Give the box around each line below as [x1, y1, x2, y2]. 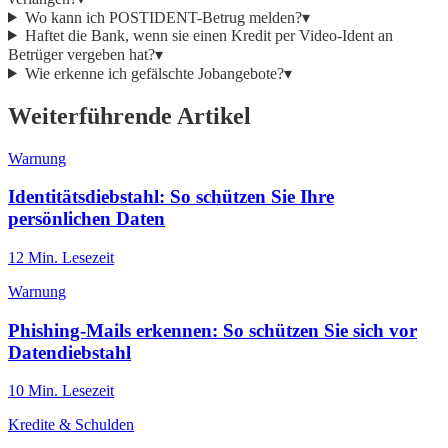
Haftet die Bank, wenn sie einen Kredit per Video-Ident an [24, 26, 393, 44]
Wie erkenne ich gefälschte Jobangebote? [24, 64, 284, 82]
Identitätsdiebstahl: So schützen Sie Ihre [8, 186, 334, 208]
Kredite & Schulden [8, 416, 134, 434]
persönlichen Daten [8, 208, 165, 230]
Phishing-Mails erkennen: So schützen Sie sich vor [8, 319, 417, 341]
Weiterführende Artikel [8, 102, 251, 129]
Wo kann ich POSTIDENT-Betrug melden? [24, 8, 302, 26]
